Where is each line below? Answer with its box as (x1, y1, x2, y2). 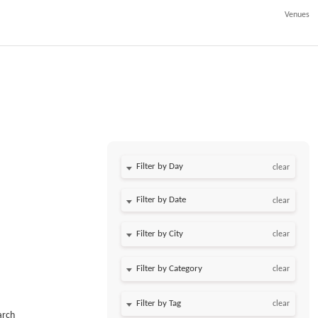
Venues (285, 11, 309, 19)
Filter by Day (136, 162, 184, 171)
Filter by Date (136, 195, 187, 204)
